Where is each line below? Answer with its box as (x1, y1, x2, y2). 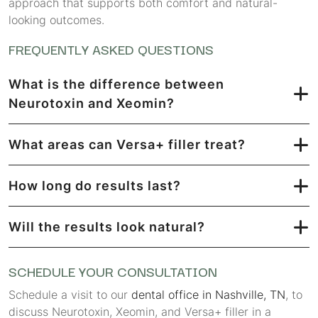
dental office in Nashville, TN (131, 287, 285, 302)
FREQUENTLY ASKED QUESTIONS (9, 38, 214, 60)
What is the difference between (9, 77, 224, 92)
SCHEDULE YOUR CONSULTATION (9, 261, 217, 282)
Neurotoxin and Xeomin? (9, 96, 175, 111)
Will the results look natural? (9, 219, 205, 234)
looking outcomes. (9, 13, 104, 27)
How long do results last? (9, 178, 181, 193)
